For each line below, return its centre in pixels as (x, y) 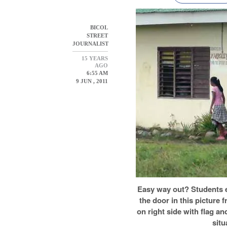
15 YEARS (95, 58)
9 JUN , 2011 (91, 81)
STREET (98, 35)
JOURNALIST (91, 43)
